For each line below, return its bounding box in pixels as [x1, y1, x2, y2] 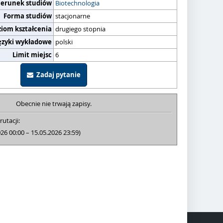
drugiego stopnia [55, 24, 106, 33]
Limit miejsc [12, 50, 52, 59]
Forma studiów [3, 11, 52, 20]
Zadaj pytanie [33, 70, 81, 79]
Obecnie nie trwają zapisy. [15, 99, 92, 108]
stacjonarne [55, 11, 90, 20]
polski [55, 37, 73, 46]
